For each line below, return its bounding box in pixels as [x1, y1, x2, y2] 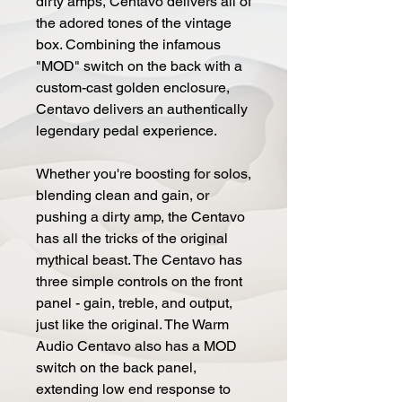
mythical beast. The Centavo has [36, 250, 242, 268]
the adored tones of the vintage [36, 13, 232, 31]
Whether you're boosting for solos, [36, 164, 251, 182]
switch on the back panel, [36, 358, 197, 376]
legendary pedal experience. [36, 121, 221, 139]
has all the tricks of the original [36, 229, 228, 247]
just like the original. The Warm [36, 315, 229, 333]
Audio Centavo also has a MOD [36, 336, 237, 354]
